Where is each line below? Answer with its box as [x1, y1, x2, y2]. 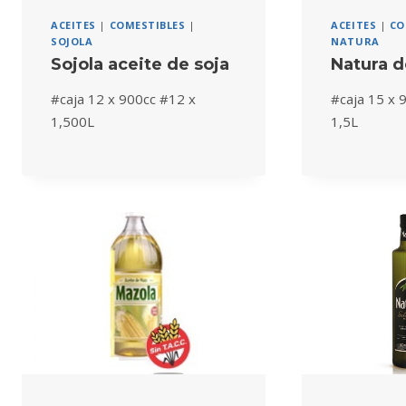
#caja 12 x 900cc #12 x [51, 89, 196, 108]
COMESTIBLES [109, 18, 186, 33]
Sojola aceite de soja [51, 53, 229, 74]
